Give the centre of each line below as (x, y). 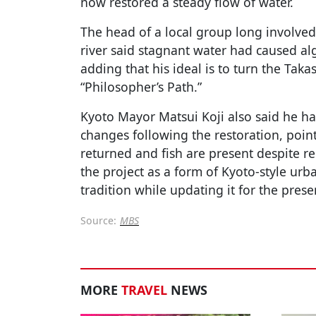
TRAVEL (144, 290)
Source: (98, 221)
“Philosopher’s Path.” (141, 87)
